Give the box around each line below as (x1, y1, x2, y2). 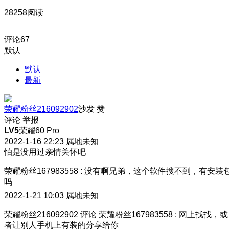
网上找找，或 (179, 210, 228, 219)
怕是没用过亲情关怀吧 (4, 147, 86, 156)
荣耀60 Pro (19, 126, 59, 135)
